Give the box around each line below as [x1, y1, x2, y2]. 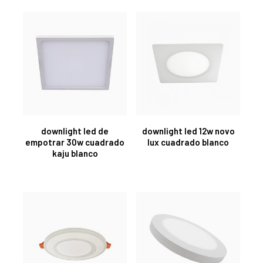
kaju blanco [52, 147, 98, 159]
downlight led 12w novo [141, 125, 235, 136]
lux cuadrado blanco [147, 136, 229, 147]
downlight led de [41, 125, 109, 136]
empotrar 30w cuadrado [25, 136, 124, 147]
